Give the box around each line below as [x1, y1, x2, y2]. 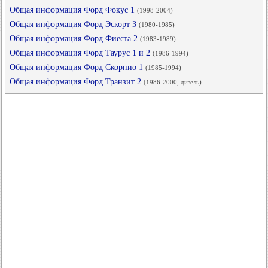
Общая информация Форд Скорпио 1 [10, 63, 145, 72]
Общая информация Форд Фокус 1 [10, 5, 137, 14]
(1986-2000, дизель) [144, 78, 202, 86]
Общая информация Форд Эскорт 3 [10, 20, 139, 29]
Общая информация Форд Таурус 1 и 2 [10, 48, 153, 57]
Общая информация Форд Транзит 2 [10, 77, 144, 86]
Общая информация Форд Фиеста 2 [10, 34, 140, 43]
